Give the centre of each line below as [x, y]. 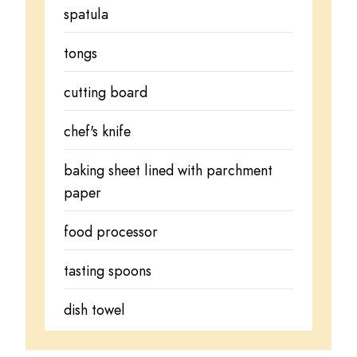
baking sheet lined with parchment [168, 171]
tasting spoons [108, 271]
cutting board [106, 92]
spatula [86, 14]
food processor [111, 232]
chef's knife [97, 131]
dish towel [94, 310]
